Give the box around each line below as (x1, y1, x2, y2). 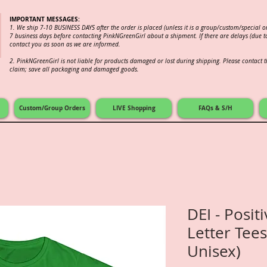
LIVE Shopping (112, 104, 156, 112)
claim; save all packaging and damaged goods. (10, 66, 139, 73)
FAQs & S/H (198, 104, 232, 112)
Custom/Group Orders (19, 104, 85, 112)
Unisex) (187, 241, 241, 262)
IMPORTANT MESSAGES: (10, 15, 80, 23)
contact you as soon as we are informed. (10, 41, 120, 48)
